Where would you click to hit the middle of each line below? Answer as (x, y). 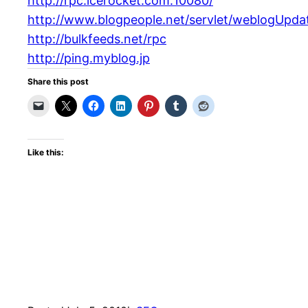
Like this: (46, 153)
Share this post (58, 82)
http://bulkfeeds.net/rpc (97, 39)
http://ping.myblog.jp (89, 58)
